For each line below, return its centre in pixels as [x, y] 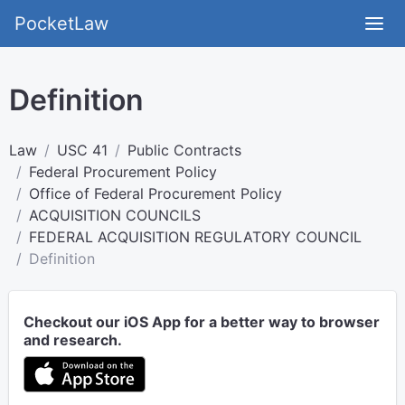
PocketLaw [61, 24]
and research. [73, 340]
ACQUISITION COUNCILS [115, 215]
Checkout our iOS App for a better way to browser [202, 322]
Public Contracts [184, 150]
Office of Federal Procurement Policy [155, 193]
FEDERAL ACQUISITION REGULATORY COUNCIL [195, 237]
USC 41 [82, 150]
